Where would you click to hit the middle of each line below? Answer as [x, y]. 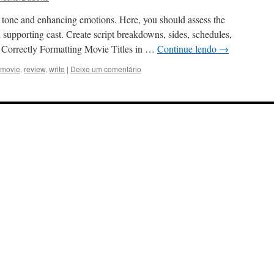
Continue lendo [188, 49]
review [35, 69]
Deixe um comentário [106, 69]
